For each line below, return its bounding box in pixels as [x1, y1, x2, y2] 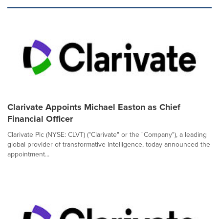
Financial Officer [7, 112, 73, 125]
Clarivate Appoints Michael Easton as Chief [7, 101, 180, 113]
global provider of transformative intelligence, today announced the [7, 139, 210, 149]
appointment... [7, 149, 49, 159]
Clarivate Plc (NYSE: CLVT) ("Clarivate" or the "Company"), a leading [7, 130, 207, 139]
